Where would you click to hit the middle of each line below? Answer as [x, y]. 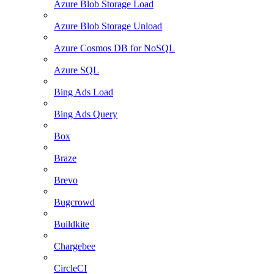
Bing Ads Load [83, 92]
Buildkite [72, 224]
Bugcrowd [74, 202]
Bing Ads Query [86, 114]
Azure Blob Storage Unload [108, 26]
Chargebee [75, 246]
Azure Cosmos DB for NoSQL [114, 48]
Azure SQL [76, 70]
